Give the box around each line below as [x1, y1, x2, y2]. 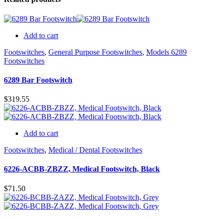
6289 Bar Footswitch [4, 75, 72, 84]
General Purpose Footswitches [48, 47, 142, 56]
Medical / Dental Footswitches [48, 146, 142, 154]
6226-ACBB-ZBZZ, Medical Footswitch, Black [4, 165, 160, 174]
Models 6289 [146, 47, 187, 56]
